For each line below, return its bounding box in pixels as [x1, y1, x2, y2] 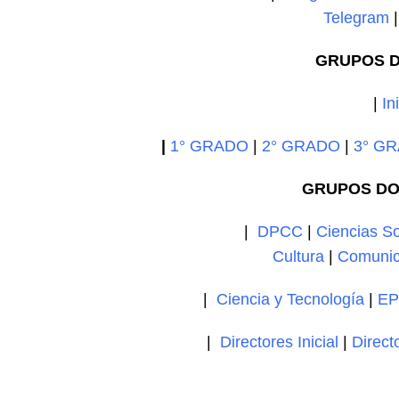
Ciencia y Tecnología [216, 290, 365, 308]
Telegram [323, 9, 390, 27]
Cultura [273, 248, 325, 265]
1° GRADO [170, 137, 249, 155]
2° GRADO [262, 137, 341, 155]
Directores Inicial [220, 333, 339, 351]
